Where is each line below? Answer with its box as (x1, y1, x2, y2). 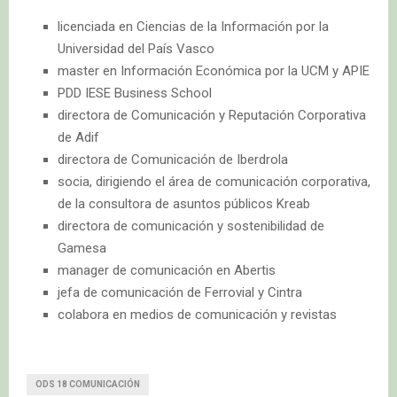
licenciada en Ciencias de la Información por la (58, 19, 329, 35)
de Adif (58, 129, 99, 146)
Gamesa (58, 240, 106, 257)
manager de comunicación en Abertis (58, 262, 276, 279)
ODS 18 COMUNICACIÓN (35, 379, 140, 390)
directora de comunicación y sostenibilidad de (58, 218, 324, 235)
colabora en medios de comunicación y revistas (58, 307, 337, 323)
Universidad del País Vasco (58, 41, 214, 58)
